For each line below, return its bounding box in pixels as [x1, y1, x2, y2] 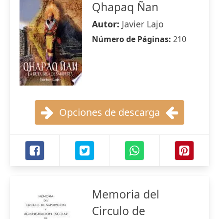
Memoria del [92, 186, 159, 202]
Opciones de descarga [59, 106, 160, 119]
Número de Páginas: [92, 34, 173, 44]
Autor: [92, 18, 122, 30]
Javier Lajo [122, 18, 164, 30]
